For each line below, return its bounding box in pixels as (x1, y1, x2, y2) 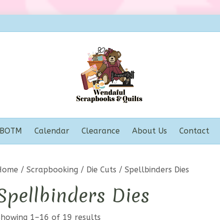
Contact (179, 126, 209, 136)
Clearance (81, 126, 120, 136)
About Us (132, 126, 167, 136)
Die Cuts (86, 165, 116, 174)
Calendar (34, 126, 69, 136)
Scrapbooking (27, 165, 78, 174)
